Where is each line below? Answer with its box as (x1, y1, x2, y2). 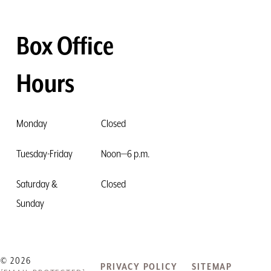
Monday (16, 117, 47, 130)
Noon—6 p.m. (100, 148, 149, 160)
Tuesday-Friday (16, 148, 73, 160)
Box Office (16, 32, 114, 62)
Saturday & (16, 178, 57, 191)
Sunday (16, 197, 44, 210)
